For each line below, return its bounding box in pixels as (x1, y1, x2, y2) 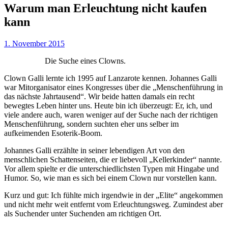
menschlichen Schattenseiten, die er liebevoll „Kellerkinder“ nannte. (4, 155, 222, 164)
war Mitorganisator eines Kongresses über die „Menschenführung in (4, 82, 223, 92)
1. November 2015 (4, 39, 65, 48)
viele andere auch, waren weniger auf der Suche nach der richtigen (4, 110, 218, 119)
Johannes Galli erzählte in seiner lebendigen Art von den (4, 146, 185, 155)
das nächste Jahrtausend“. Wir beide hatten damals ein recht (4, 92, 194, 101)
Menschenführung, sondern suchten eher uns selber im (4, 119, 179, 128)
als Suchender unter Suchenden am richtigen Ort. (4, 209, 161, 218)
